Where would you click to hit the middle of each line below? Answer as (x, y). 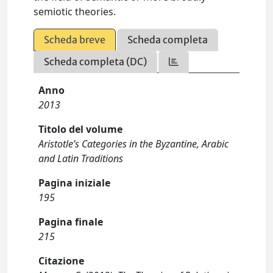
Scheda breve (75, 40)
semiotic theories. (75, 12)
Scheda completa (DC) (96, 62)
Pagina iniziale (75, 183)
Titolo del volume (81, 129)
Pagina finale (71, 222)
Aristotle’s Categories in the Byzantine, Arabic (134, 144)
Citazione (62, 261)
